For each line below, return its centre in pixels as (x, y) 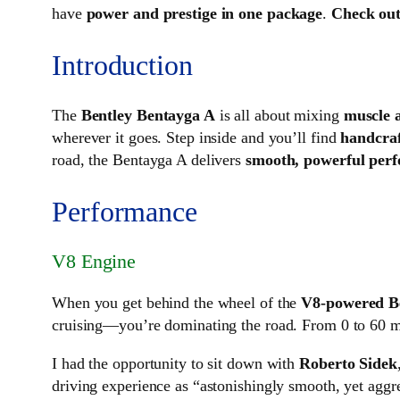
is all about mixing (279, 116)
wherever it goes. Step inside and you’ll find (196, 138)
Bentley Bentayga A (148, 116)
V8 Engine (94, 262)
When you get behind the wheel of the (177, 303)
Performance (125, 211)
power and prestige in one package (204, 14)
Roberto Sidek (348, 364)
